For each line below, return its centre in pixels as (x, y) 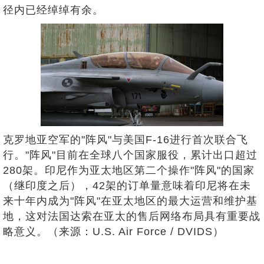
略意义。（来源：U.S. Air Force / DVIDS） (113, 232)
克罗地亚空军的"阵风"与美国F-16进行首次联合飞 (126, 140)
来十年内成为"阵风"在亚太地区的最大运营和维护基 (130, 201)
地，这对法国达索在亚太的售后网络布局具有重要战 (132, 217)
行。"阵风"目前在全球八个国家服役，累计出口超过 (130, 155)
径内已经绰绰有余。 (53, 10)
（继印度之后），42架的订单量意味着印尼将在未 (127, 186)
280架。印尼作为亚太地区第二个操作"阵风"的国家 (129, 171)
